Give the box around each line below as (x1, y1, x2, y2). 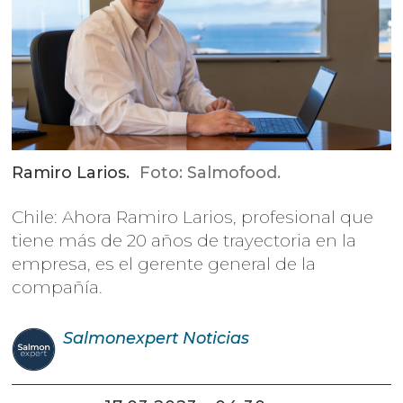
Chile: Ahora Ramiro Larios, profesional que (12, 207, 374, 228)
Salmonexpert (62, 327, 178, 348)
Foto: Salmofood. (139, 163, 281, 184)
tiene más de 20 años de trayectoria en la (12, 230, 357, 252)
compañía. (12, 277, 103, 299)
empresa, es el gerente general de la (12, 254, 317, 275)
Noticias (182, 327, 249, 348)
